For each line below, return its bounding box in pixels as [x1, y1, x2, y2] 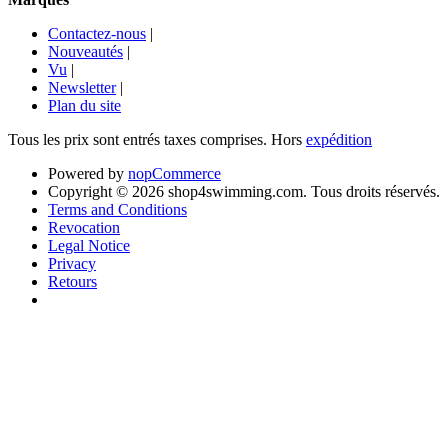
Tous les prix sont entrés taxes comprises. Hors [8, 130, 306, 148]
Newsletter [48, 78, 116, 96]
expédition [306, 130, 372, 148]
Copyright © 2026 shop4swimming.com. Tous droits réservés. [48, 182, 440, 200]
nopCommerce [128, 164, 221, 182]
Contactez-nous [48, 24, 146, 42]
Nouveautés [48, 42, 123, 60]
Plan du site [48, 96, 121, 114]
